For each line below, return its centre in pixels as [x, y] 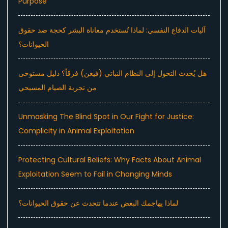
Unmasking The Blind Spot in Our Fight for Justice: [106, 117]
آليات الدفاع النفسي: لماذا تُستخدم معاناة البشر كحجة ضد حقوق [112, 30]
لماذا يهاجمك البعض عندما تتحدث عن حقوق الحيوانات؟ [98, 203]
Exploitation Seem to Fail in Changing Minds [95, 174]
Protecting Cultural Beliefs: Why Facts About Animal [110, 160]
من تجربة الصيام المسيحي [58, 88]
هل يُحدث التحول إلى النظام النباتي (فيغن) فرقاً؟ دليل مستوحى [112, 74]
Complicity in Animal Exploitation [76, 131]
